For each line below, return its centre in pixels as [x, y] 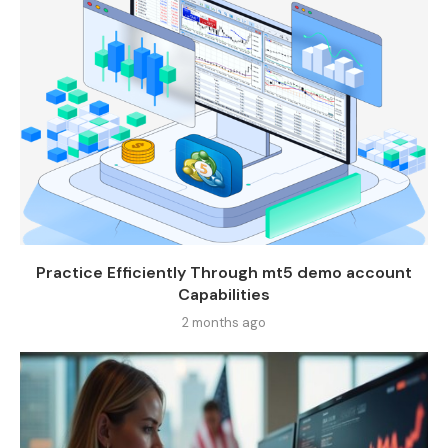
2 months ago [224, 322]
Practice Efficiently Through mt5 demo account [224, 272]
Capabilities [224, 294]
